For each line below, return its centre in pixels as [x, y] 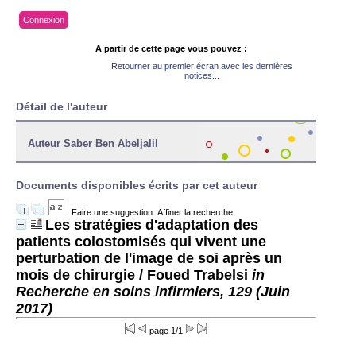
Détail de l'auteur [62, 106]
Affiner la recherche [195, 212]
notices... [202, 75]
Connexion [44, 20]
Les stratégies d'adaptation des [152, 225]
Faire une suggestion [112, 212]
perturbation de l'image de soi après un [149, 258]
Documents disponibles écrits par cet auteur [137, 185]
